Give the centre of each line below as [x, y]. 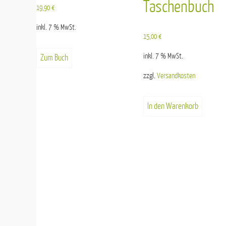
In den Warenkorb [173, 106]
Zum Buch [54, 58]
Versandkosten [176, 76]
